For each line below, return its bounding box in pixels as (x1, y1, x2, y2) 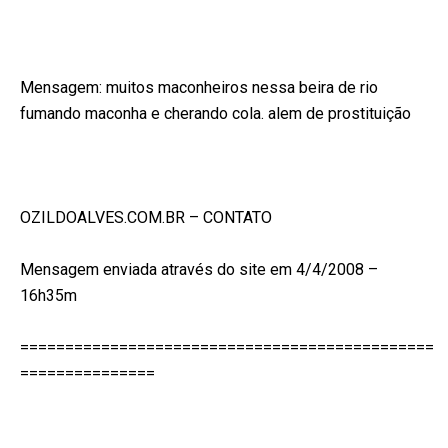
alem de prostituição (268, 103, 411, 123)
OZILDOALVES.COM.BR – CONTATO (20, 207, 272, 227)
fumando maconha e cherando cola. (20, 103, 268, 123)
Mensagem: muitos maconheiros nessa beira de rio (20, 77, 378, 97)
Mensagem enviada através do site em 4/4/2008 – (20, 259, 378, 279)
